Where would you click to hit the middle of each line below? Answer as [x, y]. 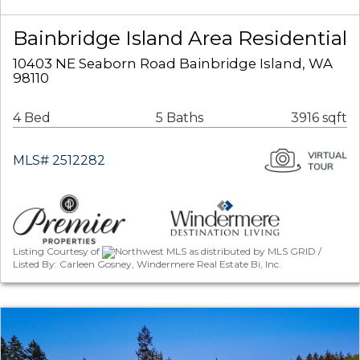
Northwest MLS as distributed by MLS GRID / [218, 252]
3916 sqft [319, 118]
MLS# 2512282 [59, 161]
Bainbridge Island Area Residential [180, 38]
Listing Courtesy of [57, 252]
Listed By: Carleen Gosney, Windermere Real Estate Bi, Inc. [147, 264]
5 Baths [180, 118]
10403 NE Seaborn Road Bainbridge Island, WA [173, 64]
